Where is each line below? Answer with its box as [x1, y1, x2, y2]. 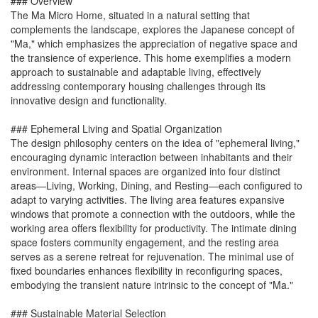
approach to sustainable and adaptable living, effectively [11, 65, 261, 79]
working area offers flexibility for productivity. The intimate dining [11, 221, 297, 236]
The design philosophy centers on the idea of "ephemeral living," [11, 136, 300, 150]
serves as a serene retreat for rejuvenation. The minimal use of [11, 249, 294, 264]
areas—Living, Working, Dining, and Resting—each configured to [11, 178, 302, 193]
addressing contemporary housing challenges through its [11, 79, 265, 94]
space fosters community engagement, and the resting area [11, 235, 279, 250]
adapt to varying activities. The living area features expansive [11, 192, 285, 207]
